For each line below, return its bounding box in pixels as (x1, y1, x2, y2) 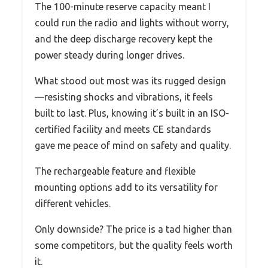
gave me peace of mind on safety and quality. (35, 139, 231, 151)
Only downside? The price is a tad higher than (35, 223, 232, 234)
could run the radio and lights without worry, (35, 17, 229, 28)
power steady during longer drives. (35, 49, 184, 60)
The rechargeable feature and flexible (35, 165, 196, 176)
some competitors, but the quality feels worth (35, 239, 233, 251)
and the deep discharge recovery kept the (35, 33, 212, 44)
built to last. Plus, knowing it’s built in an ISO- (35, 107, 229, 118)
